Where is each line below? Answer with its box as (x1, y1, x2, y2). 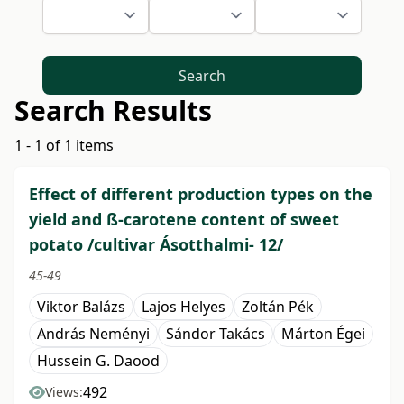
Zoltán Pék (242, 297, 314, 317)
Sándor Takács (166, 324, 265, 344)
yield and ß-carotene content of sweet (29, 208, 339, 231)
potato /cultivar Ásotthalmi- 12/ (29, 234, 283, 256)
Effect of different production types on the (29, 183, 372, 206)
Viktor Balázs (37, 297, 125, 317)
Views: (45, 383, 83, 401)
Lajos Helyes (142, 297, 225, 317)
